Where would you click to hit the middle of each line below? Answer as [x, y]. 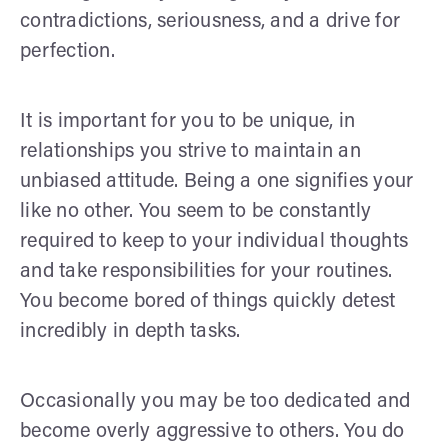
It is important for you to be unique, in [187, 121]
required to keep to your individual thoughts [214, 241]
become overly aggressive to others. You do [212, 431]
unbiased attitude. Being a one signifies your [217, 181]
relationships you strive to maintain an [190, 151]
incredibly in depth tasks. [130, 331]
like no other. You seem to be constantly [195, 211]
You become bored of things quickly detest [208, 301]
